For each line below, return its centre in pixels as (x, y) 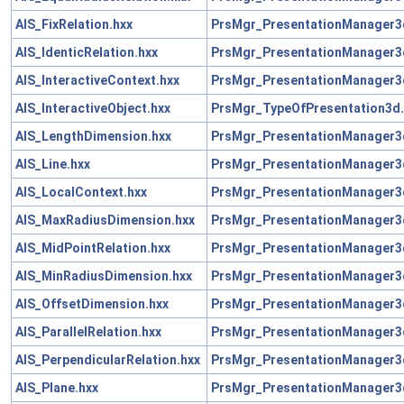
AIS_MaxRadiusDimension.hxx (105, 220)
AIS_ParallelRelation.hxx (88, 331)
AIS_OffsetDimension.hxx (92, 303)
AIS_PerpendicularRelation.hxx (108, 359)
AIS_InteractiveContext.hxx (97, 80)
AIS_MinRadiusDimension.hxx (104, 275)
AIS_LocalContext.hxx (81, 192)
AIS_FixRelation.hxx (74, 24)
